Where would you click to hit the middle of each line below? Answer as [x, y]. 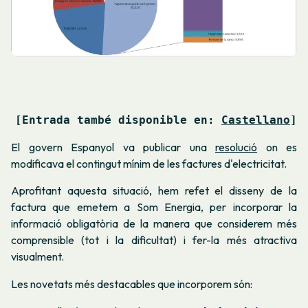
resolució [236, 147]
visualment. [37, 257]
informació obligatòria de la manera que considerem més [154, 224]
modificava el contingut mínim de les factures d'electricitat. [149, 163]
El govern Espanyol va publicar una [113, 147]
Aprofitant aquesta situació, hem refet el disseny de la [154, 191]
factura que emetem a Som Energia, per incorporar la [154, 207]
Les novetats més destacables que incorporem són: [132, 284]
